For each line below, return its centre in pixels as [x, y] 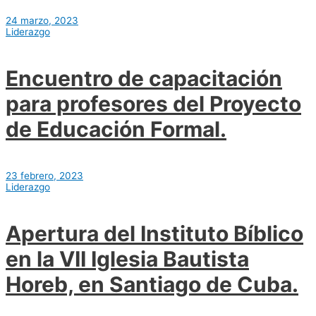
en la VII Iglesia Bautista [127, 259]
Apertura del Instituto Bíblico [154, 233]
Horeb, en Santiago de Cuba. [152, 284]
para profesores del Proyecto [153, 104]
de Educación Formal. [116, 129]
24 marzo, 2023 [42, 21]
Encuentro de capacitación [144, 79]
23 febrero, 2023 [44, 176]
